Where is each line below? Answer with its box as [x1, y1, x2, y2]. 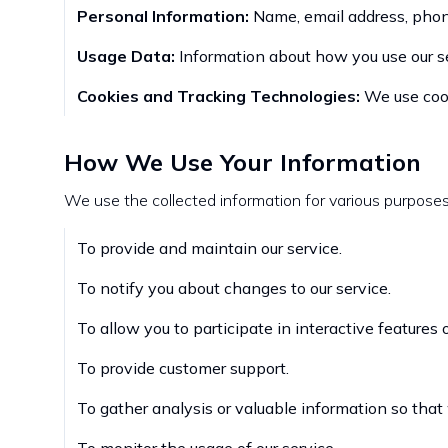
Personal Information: [77, 6, 249, 26]
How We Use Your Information [64, 147, 421, 177]
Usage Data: [77, 46, 175, 66]
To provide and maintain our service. [77, 238, 342, 258]
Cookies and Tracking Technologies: [77, 86, 360, 106]
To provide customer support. [77, 358, 289, 378]
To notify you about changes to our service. [77, 278, 391, 298]
